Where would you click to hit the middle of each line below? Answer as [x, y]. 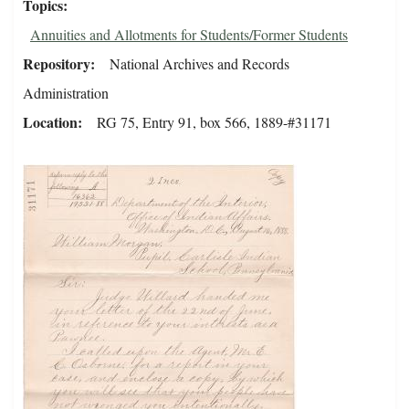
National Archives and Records [199, 64]
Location [50, 122]
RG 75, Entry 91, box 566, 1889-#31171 [214, 122]
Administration [66, 93]
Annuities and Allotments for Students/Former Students [189, 35]
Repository [57, 64]
